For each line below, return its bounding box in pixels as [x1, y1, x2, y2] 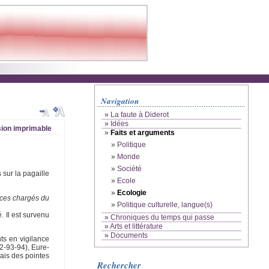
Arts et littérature [110, 222, 163, 231]
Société [117, 165, 142, 174]
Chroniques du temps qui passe [110, 213, 214, 222]
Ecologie [117, 189, 147, 198]
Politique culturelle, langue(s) [117, 201, 213, 210]
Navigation [101, 95, 139, 107]
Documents [110, 231, 148, 240]
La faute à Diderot [110, 110, 169, 119]
